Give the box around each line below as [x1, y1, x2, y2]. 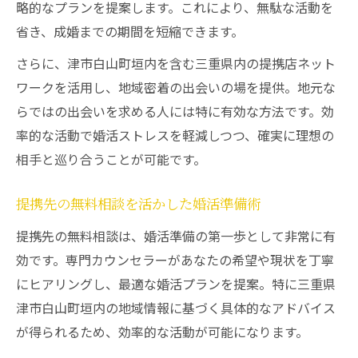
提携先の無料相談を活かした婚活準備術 [16, 196, 261, 214]
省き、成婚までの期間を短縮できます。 [16, 22, 244, 41]
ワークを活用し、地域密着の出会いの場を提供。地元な [16, 78, 336, 97]
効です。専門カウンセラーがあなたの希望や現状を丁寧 [16, 250, 334, 269]
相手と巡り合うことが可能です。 [16, 149, 206, 169]
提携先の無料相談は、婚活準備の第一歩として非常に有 [16, 226, 336, 245]
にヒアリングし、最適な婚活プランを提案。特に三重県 [16, 274, 336, 293]
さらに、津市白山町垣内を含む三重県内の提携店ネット [16, 54, 336, 73]
